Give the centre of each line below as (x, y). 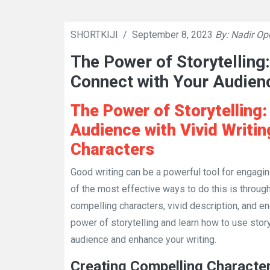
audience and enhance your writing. (143, 240)
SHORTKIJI (96, 35)
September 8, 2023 (172, 35)
